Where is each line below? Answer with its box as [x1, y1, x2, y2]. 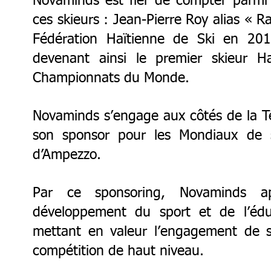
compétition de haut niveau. [33, 244, 204, 258]
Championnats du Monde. [33, 71, 189, 85]
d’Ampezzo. [33, 148, 101, 162]
